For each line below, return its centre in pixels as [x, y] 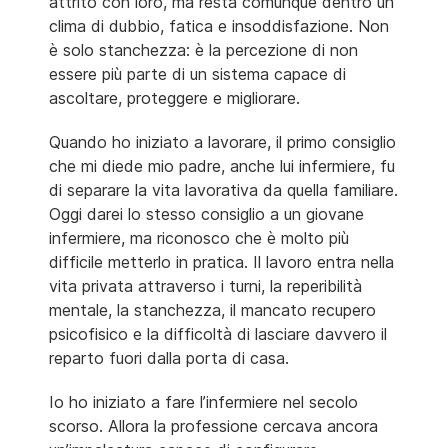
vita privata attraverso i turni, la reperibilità [205, 285]
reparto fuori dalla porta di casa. [169, 357]
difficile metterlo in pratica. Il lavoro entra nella [221, 261]
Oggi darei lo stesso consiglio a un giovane [206, 213]
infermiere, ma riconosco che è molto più [199, 237]
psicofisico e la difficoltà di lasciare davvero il [218, 333]
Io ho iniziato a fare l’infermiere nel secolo [203, 401]
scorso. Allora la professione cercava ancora [213, 425]
